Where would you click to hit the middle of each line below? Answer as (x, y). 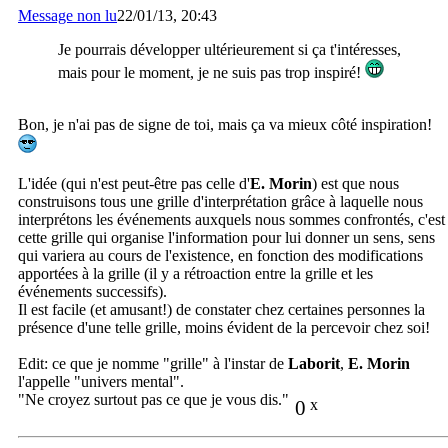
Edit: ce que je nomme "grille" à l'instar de (153, 364)
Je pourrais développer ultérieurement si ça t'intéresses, (229, 50)
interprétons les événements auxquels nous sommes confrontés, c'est (231, 220)
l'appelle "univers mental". (101, 382)
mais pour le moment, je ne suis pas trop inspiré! (211, 73)
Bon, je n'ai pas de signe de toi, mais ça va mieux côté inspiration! (225, 125)
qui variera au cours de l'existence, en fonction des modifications (220, 256)
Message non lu (67, 16)
